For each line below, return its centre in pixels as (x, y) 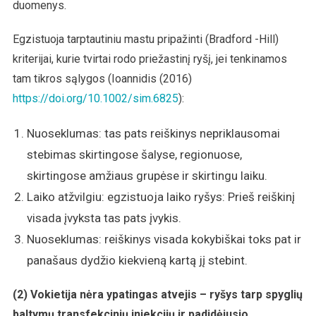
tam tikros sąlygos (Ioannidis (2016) (102, 78)
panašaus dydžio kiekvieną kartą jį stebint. (137, 260)
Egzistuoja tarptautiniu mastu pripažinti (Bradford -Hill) (145, 39)
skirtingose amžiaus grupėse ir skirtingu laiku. (147, 175)
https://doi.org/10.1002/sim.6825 (95, 98)
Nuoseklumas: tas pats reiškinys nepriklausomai (153, 133)
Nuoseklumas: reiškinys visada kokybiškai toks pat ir (164, 239)
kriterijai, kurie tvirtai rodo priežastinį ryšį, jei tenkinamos (150, 59)
